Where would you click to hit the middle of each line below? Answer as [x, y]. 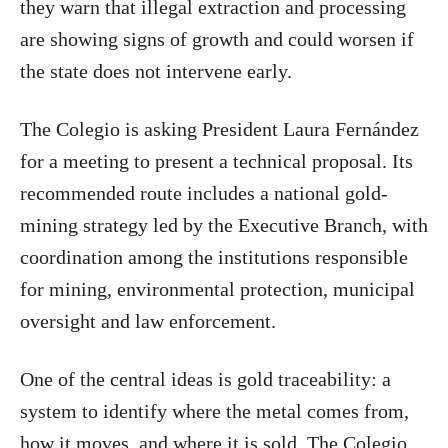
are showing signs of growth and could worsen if [217, 38]
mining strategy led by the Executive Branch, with [224, 224]
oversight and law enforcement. [148, 320]
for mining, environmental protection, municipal [217, 288]
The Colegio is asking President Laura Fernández [219, 128]
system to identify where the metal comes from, [214, 410]
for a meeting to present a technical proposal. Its [216, 160]
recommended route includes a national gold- [204, 192]
